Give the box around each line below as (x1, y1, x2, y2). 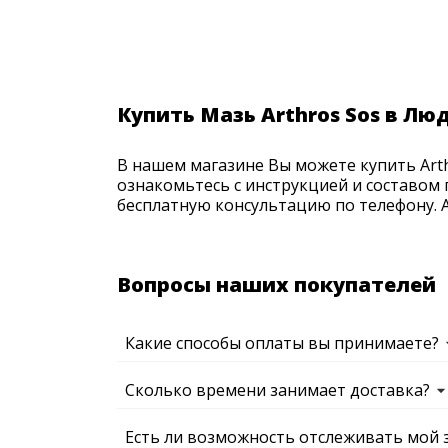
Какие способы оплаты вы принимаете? (125, 332, 439, 354)
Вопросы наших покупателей (117, 271, 436, 298)
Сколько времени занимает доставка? (125, 379, 430, 401)
